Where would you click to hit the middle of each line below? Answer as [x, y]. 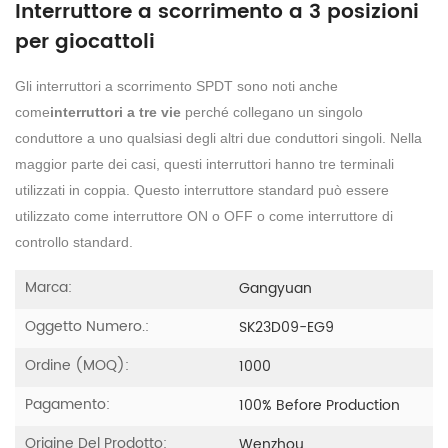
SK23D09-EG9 [286, 328]
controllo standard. [74, 242]
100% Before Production [319, 406]
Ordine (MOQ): [77, 366]
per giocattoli [85, 43]
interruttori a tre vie [115, 112]
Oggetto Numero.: [87, 327]
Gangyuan [275, 289]
